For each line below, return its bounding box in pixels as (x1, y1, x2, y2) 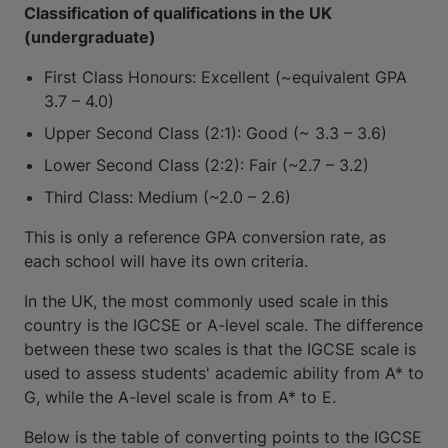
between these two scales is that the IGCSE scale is (24, 339, 416, 359)
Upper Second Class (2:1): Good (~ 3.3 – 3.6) (44, 123, 387, 143)
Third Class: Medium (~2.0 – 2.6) (44, 187, 291, 207)
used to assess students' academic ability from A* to (24, 363, 424, 383)
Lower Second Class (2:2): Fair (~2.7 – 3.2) (44, 155, 369, 175)
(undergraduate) (24, 27, 156, 47)
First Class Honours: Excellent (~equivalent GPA (44, 67, 407, 87)
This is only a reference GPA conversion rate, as (24, 227, 386, 247)
